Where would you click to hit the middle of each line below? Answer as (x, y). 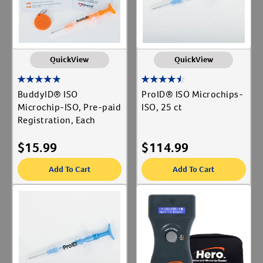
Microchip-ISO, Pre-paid (69, 107)
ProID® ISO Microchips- (192, 95)
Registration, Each (56, 120)
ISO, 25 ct (162, 107)
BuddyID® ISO (40, 95)
